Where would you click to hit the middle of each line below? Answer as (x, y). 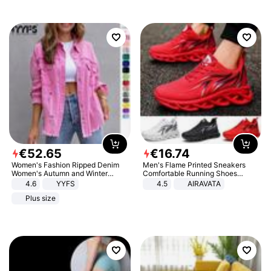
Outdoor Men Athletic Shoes (190, 182)
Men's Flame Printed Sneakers (194, 165)
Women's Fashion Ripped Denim (66, 165)
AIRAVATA (204, 184)
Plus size (41, 198)
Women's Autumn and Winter (60, 174)
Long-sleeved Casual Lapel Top (66, 182)
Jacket (24, 191)
